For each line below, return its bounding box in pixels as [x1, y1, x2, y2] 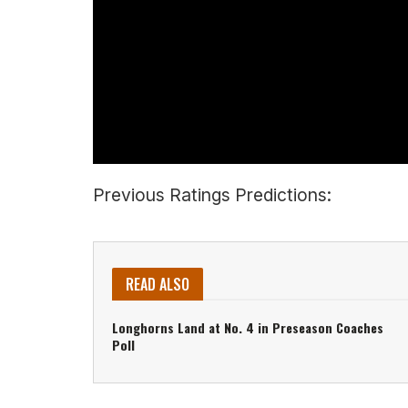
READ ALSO [126, 273, 189, 296]
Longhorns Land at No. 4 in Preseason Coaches [112, 318, 383, 338]
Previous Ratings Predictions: [93, 183, 331, 206]
